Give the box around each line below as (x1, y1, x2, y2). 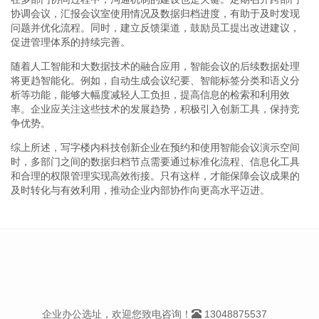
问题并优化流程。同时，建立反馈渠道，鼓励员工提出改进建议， (11, 21, 300, 33)
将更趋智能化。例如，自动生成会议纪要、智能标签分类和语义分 (11, 74, 300, 86)
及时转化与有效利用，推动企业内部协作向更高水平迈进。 (11, 184, 270, 196)
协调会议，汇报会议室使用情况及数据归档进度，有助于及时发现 (11, 7, 300, 19)
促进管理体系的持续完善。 (11, 36, 130, 48)
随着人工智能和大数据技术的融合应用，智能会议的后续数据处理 (11, 60, 300, 72)
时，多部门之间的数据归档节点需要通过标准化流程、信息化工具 (11, 155, 300, 167)
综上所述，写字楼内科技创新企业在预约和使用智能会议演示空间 (11, 141, 300, 153)
